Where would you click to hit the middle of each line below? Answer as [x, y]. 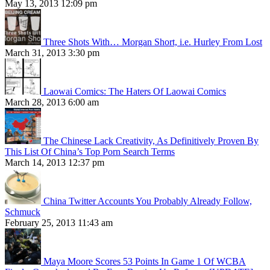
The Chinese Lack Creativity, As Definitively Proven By [151, 141]
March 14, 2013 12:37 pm [55, 163]
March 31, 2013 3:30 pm [52, 53]
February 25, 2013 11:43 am [59, 223]
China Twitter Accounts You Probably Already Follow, [148, 201]
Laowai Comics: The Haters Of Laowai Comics [135, 92]
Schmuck [23, 212]
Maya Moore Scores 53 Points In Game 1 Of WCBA [145, 262]
